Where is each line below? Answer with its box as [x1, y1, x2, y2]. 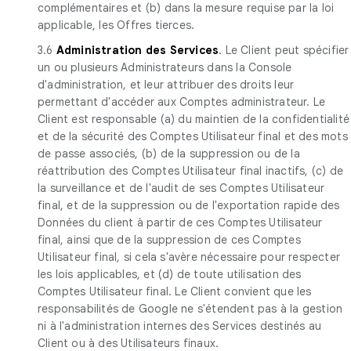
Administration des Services [56, 42, 219, 57]
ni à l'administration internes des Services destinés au [38, 318, 322, 333]
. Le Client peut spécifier [219, 42, 349, 57]
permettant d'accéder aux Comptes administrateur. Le [38, 94, 326, 109]
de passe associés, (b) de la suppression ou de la [38, 146, 300, 161]
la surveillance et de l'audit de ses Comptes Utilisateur [38, 180, 325, 195]
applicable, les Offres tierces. [38, 17, 195, 32]
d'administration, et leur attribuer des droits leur [38, 77, 295, 92]
